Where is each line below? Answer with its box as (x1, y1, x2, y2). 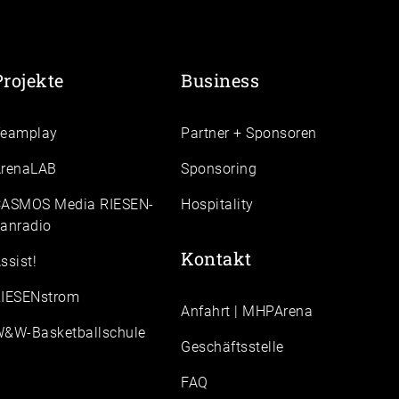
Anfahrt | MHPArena (181, 303, 313, 321)
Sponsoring (181, 160, 257, 178)
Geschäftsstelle (181, 338, 284, 356)
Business (181, 69, 260, 93)
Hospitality (181, 196, 254, 214)
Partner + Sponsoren (181, 125, 317, 142)
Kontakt (181, 247, 252, 271)
